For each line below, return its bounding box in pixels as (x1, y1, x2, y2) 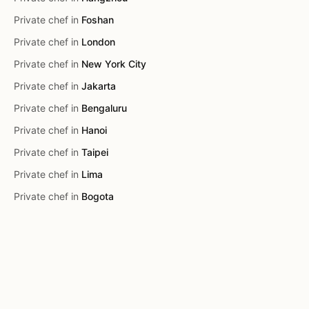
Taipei (81, 146, 108, 158)
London (81, 36, 115, 48)
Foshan (81, 14, 114, 26)
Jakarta (81, 80, 116, 92)
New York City (81, 58, 146, 70)
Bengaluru (81, 102, 127, 114)
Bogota (81, 190, 114, 202)
